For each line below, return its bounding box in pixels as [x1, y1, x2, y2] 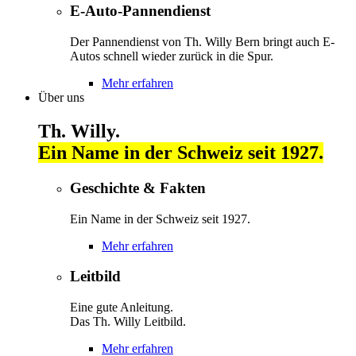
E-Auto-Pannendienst [70, 2, 211, 20]
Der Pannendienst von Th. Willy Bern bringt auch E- [70, 35, 335, 49]
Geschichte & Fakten [70, 179, 206, 196]
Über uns [38, 91, 84, 105]
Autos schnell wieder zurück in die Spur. [70, 49, 273, 64]
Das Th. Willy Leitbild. [70, 315, 186, 329]
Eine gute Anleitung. [70, 300, 173, 315]
